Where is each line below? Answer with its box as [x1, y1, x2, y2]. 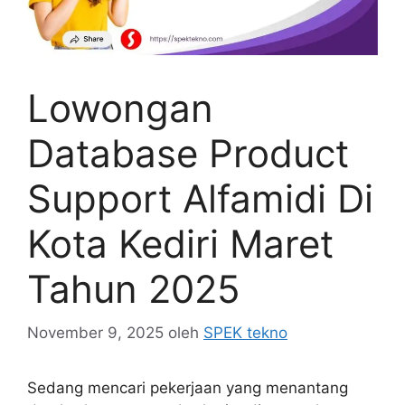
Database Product [27, 129, 349, 176]
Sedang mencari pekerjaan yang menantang [27, 379, 348, 398]
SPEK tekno [203, 324, 287, 343]
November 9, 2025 [27, 324, 164, 343]
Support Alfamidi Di [27, 174, 373, 221]
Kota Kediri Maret [27, 220, 334, 267]
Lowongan [27, 84, 213, 131]
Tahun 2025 [27, 265, 240, 312]
